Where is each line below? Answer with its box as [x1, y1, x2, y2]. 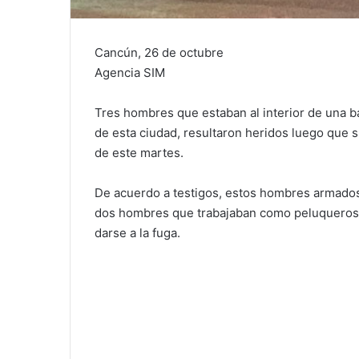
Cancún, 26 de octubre [95, 45, 224, 61]
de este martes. [95, 145, 184, 161]
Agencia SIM [95, 65, 165, 81]
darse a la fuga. [95, 225, 180, 241]
